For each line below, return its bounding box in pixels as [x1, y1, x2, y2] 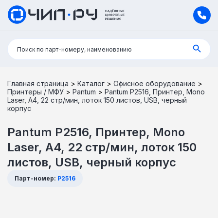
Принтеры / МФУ [7, 87, 64, 96]
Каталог [77, 79, 105, 88]
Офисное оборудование [113, 79, 196, 88]
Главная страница [7, 79, 69, 88]
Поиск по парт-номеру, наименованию [17, 45, 132, 53]
